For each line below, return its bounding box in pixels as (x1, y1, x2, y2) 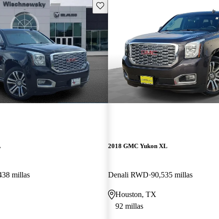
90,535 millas (151, 170, 193, 179)
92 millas (115, 201, 143, 210)
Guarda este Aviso (95, 1, 149, 9)
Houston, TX (115, 190, 156, 198)
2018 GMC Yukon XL (108, 142, 168, 150)
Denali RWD (108, 170, 149, 179)
